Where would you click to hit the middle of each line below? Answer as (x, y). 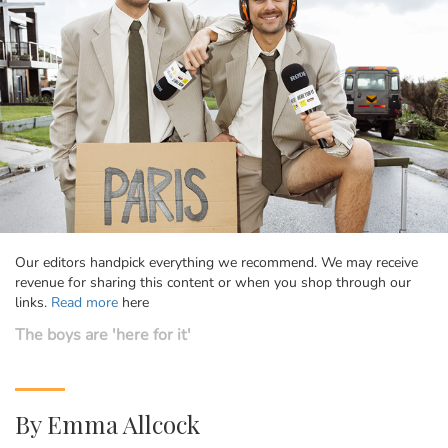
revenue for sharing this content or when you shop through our (213, 283)
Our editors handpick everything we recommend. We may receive (216, 263)
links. (33, 303)
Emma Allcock (123, 424)
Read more (84, 303)
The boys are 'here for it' (103, 335)
